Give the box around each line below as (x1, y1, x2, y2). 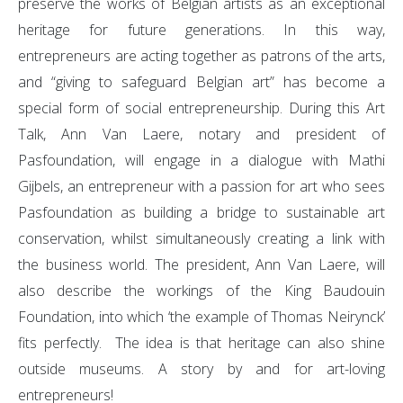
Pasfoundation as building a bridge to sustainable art (18, 202, 385, 223)
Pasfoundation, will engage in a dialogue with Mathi (18, 150, 385, 171)
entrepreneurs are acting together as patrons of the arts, (18, 46, 385, 67)
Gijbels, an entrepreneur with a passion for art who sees (18, 176, 385, 197)
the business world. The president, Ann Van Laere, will (18, 255, 385, 275)
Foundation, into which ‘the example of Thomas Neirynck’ (18, 307, 385, 327)
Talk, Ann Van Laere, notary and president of (18, 124, 385, 145)
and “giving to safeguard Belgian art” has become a (18, 72, 385, 93)
